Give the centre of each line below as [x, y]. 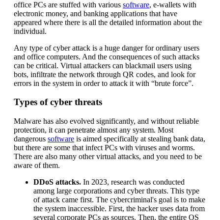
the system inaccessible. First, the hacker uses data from [119, 209]
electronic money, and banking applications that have [96, 13]
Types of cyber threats [58, 102]
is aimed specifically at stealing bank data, [140, 139]
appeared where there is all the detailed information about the [108, 22]
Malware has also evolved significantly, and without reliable [106, 121]
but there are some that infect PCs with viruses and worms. [104, 148]
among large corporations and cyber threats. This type [116, 191]
